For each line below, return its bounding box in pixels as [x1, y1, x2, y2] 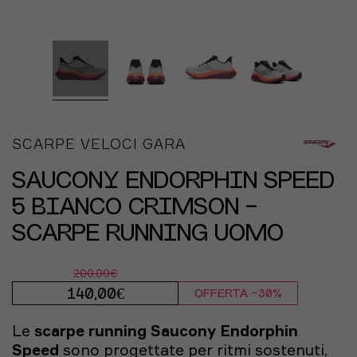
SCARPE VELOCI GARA [12, 135, 186, 152]
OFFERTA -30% [194, 288, 282, 300]
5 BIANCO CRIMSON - [12, 197, 257, 219]
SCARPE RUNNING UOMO [12, 223, 284, 245]
